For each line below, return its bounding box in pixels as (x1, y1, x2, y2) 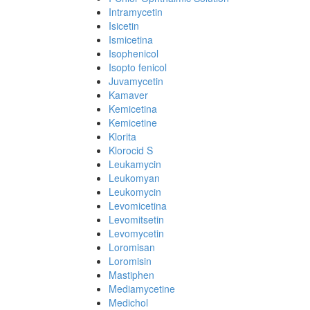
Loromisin (109, 254, 152, 268)
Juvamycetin (109, 74, 163, 88)
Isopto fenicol (109, 60, 167, 74)
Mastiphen (109, 268, 154, 282)
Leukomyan (109, 171, 160, 185)
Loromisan (109, 240, 155, 254)
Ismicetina (109, 33, 153, 46)
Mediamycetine (109, 282, 175, 295)
